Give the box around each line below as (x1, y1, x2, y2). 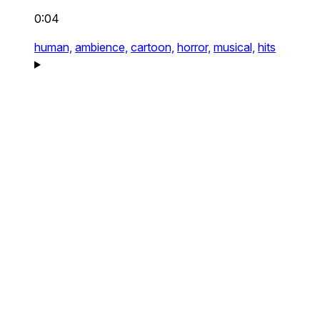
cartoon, (131, 40, 174, 54)
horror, (177, 40, 211, 54)
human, (34, 40, 72, 54)
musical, (214, 40, 255, 54)
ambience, (75, 40, 128, 54)
